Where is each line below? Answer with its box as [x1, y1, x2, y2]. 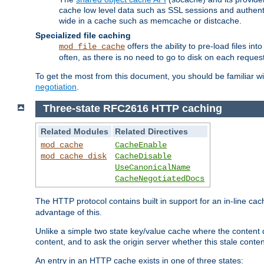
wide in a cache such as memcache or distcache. [59, 15, 242, 25]
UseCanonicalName [115, 163, 191, 173]
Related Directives [115, 127, 189, 137]
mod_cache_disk [41, 151, 107, 161]
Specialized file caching [35, 30, 131, 40]
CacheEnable [115, 140, 167, 150]
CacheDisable [115, 151, 172, 161]
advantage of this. [35, 207, 102, 217]
